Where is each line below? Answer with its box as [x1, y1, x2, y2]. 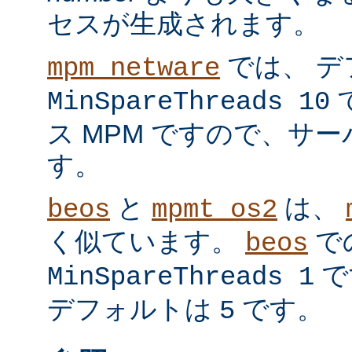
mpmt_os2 [152, 195, 277, 225]
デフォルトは [47, 294, 219, 324]
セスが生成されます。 [47, 9, 320, 39]
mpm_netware [47, 53, 220, 84]
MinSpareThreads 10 [47, 87, 330, 118]
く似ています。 [47, 226, 245, 257]
